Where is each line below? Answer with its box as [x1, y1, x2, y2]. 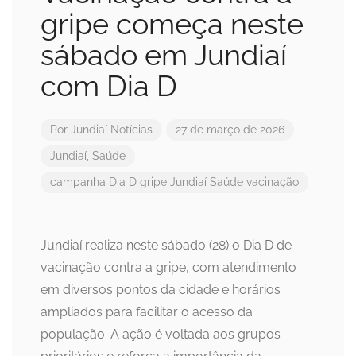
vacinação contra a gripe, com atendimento [41, 260, 296, 276]
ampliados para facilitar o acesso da [41, 304, 253, 320]
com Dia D [41, 69, 177, 103]
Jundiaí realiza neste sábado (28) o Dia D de [41, 238, 292, 253]
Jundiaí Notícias [71, 123, 153, 137]
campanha [50, 176, 106, 189]
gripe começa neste [41, 7, 304, 41]
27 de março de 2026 [176, 123, 284, 137]
